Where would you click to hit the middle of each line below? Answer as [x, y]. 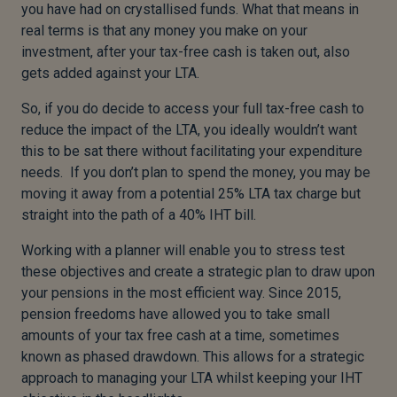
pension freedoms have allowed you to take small [175, 314]
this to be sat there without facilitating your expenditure [192, 151]
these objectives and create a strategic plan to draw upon [198, 271]
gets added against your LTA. [110, 73]
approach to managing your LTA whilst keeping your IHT [192, 378]
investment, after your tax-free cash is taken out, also [186, 51]
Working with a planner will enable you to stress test [183, 250]
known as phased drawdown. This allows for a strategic [193, 356]
